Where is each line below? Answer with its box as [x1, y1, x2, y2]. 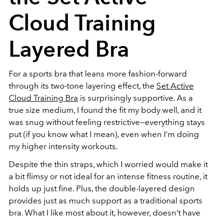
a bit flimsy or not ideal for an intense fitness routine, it [9, 171, 207, 181]
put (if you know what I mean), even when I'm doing [9, 129, 199, 139]
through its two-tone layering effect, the [9, 80, 156, 91]
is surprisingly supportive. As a [78, 93, 193, 103]
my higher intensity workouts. [9, 141, 118, 151]
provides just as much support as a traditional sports [9, 195, 202, 205]
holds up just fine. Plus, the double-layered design [9, 183, 195, 193]
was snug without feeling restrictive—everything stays [9, 117, 205, 127]
